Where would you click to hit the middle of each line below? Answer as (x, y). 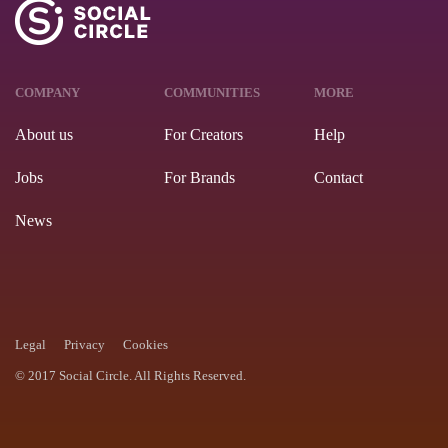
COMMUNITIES (212, 92)
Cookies (145, 344)
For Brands (200, 177)
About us (44, 134)
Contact (338, 177)
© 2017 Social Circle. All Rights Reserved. (130, 375)
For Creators (204, 134)
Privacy (84, 344)
